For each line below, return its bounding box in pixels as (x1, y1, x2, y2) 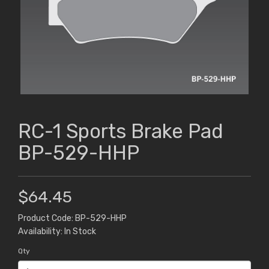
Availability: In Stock (18, 226, 96, 237)
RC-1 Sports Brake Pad (18, 119, 223, 144)
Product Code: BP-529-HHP (18, 213, 127, 224)
